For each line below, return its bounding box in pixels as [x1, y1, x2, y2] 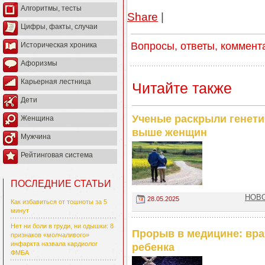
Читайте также [132, 80, 232, 96]
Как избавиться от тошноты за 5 [11, 198, 107, 206]
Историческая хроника [21, 41, 97, 50]
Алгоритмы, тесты [21, 4, 82, 13]
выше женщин [132, 127, 207, 138]
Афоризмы [21, 59, 57, 68]
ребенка [132, 241, 174, 253]
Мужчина [21, 132, 51, 141]
